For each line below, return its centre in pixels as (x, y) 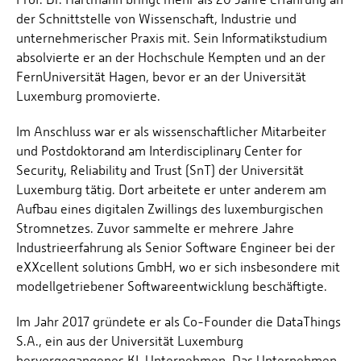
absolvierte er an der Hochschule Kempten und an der (171, 58)
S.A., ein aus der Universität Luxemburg (130, 342)
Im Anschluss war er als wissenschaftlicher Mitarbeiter (171, 132)
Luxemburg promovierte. (88, 97)
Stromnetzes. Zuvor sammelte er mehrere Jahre (155, 229)
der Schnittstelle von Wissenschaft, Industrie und (156, 19)
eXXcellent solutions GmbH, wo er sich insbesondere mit (178, 268)
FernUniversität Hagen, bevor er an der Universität (161, 77)
